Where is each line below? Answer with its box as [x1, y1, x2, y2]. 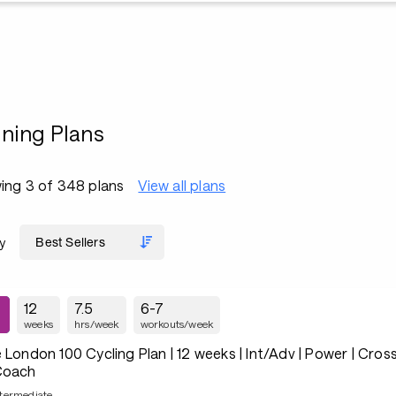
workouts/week [140, 317, 214, 330]
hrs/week [74, 317, 119, 330]
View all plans [138, 177, 226, 194]
